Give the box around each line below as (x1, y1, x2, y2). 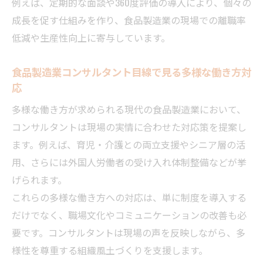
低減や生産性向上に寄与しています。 (12, 30, 170, 45)
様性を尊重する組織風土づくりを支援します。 (12, 242, 208, 257)
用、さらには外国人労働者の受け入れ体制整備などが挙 (12, 154, 247, 169)
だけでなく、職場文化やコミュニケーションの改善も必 (12, 207, 247, 222)
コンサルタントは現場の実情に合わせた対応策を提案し (12, 119, 247, 134)
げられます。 (12, 172, 67, 187)
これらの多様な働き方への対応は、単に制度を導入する (12, 190, 247, 204)
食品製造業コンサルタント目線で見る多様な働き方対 (12, 63, 251, 79)
